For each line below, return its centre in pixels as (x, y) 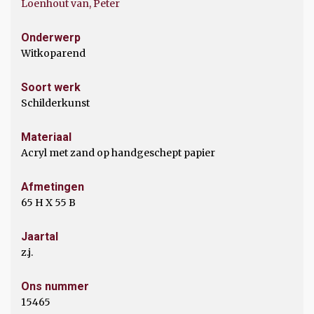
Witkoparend (53, 53)
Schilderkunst (55, 103)
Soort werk (51, 87)
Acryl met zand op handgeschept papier (118, 153)
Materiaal (46, 137)
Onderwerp (51, 37)
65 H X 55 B (48, 203)
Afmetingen (53, 187)
